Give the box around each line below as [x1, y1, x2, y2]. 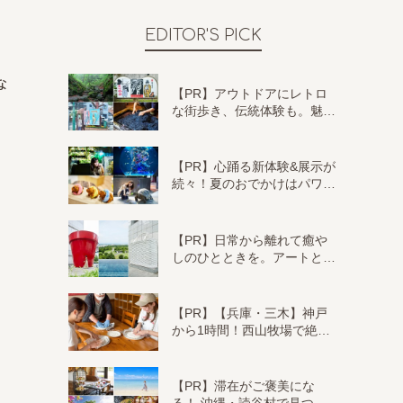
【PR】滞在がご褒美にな [172, 379, 315, 394]
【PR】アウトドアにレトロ [172, 85, 327, 101]
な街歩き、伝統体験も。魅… [172, 103, 336, 118]
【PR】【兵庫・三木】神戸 [172, 305, 327, 320]
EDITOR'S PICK [145, 26, 262, 44]
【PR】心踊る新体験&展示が [172, 159, 336, 175]
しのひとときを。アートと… [172, 249, 336, 264]
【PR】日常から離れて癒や [172, 232, 327, 247]
